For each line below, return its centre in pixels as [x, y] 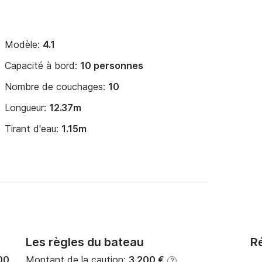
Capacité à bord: [42, 65]
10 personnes [112, 65]
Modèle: [24, 44]
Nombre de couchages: [56, 87]
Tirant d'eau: [33, 129]
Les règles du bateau [85, 242]
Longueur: [27, 108]
